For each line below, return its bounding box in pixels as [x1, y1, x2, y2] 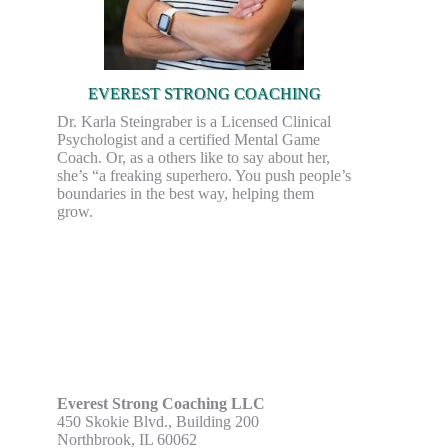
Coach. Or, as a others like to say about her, [57, 149, 330, 166]
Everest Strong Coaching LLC [57, 395, 265, 412]
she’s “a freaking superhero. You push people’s [57, 167, 351, 184]
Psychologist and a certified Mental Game [57, 131, 320, 148]
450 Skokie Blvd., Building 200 [57, 413, 259, 430]
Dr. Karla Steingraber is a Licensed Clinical [57, 113, 331, 130]
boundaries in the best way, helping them [57, 185, 314, 202]
